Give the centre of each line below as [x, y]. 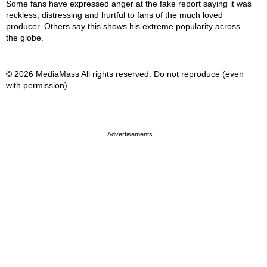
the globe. [25, 37]
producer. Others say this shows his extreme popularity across [123, 26]
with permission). [38, 85]
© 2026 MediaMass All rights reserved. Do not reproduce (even [125, 74]
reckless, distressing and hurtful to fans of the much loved [114, 15]
